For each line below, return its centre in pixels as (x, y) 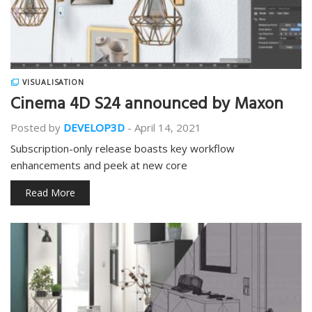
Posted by (36, 127)
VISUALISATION (53, 82)
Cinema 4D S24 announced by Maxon (147, 106)
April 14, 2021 (168, 127)
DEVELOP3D (94, 127)
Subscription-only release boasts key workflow (123, 148)
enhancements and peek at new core (99, 165)
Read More (50, 193)
